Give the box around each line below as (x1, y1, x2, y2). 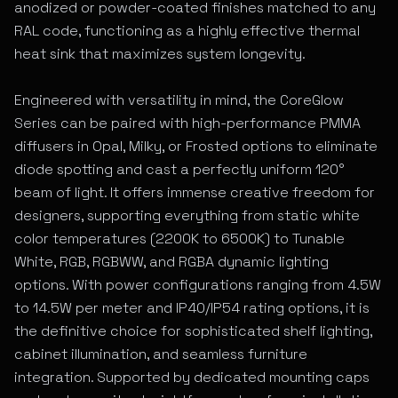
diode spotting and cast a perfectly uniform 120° (14, 160, 345, 179)
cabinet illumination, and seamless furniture (14, 345, 307, 363)
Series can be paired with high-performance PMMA (14, 114, 361, 132)
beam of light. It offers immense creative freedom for (14, 183, 375, 202)
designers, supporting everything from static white (14, 206, 360, 225)
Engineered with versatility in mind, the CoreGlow (14, 91, 344, 109)
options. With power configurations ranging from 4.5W (14, 275, 381, 294)
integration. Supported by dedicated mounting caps (14, 368, 370, 386)
